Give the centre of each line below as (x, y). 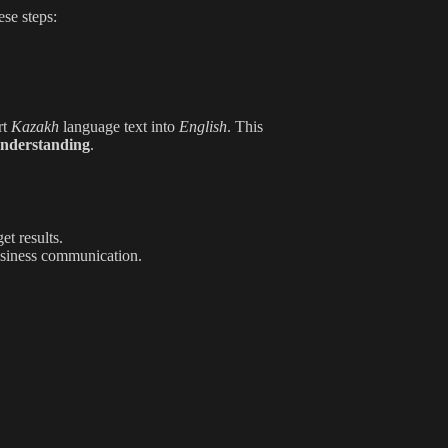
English (202, 127)
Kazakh (34, 127)
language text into (118, 127)
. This (244, 127)
